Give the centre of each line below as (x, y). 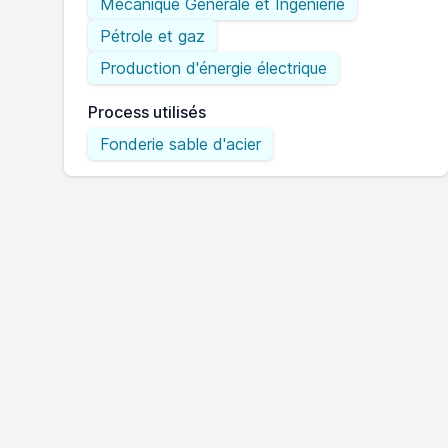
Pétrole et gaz (152, 36)
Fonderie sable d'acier (180, 144)
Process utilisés (147, 112)
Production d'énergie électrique (213, 68)
